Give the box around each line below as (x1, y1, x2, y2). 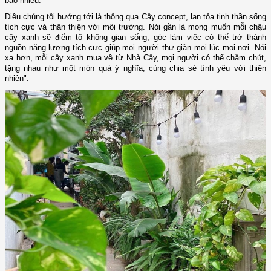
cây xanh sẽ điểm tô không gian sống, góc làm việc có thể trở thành (5, 33, 266, 42)
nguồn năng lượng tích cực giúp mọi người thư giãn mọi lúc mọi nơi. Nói (5, 43, 266, 53)
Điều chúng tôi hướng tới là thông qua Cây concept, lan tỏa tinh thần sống (5, 12, 266, 22)
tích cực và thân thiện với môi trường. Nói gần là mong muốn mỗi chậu (5, 22, 266, 32)
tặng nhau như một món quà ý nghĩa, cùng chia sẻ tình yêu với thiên (5, 64, 266, 73)
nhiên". (5, 74, 29, 83)
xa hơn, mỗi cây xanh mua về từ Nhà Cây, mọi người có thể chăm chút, (5, 53, 266, 63)
